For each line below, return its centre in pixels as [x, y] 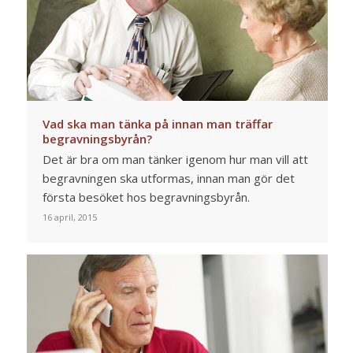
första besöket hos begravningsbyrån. [146, 197]
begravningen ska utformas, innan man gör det [168, 178]
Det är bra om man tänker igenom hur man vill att [175, 160]
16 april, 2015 [69, 217]
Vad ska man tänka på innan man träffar [157, 124]
